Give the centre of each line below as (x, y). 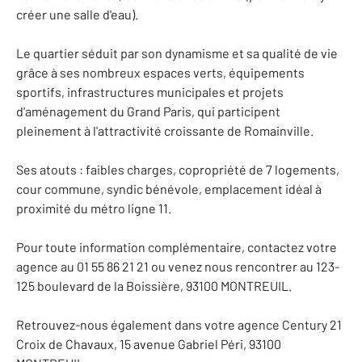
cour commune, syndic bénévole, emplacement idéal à (169, 189)
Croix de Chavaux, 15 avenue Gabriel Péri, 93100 (149, 344)
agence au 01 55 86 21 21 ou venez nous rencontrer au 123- (178, 266)
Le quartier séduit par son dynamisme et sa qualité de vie (177, 53)
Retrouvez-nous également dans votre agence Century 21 (179, 324)
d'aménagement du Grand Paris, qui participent (148, 111)
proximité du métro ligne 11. (94, 208)
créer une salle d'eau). (77, 14)
